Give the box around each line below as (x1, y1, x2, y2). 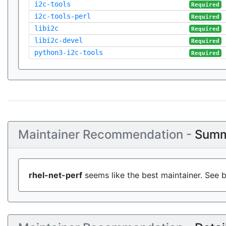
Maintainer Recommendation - (18, 127, 195, 142)
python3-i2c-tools (34, 48, 103, 56)
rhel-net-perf (29, 170, 82, 180)
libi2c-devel (34, 36, 83, 44)
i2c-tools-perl (34, 12, 91, 20)
